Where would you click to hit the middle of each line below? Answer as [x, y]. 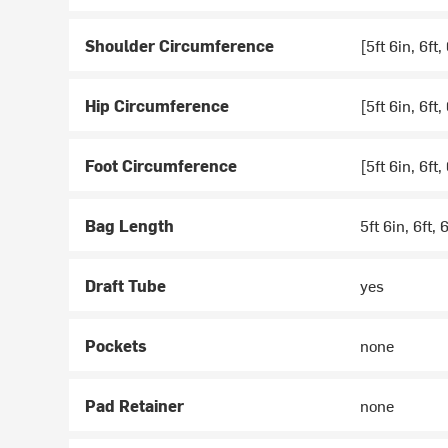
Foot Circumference [161, 165]
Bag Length [130, 225]
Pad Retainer [135, 405]
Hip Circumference [157, 105]
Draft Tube [126, 285]
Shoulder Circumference [180, 45]
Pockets [116, 345]
